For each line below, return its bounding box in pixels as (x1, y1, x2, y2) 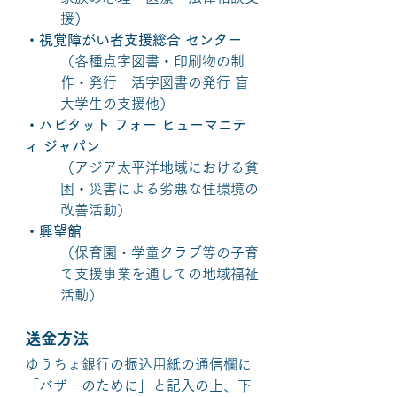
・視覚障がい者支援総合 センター (25, 33, 242, 47)
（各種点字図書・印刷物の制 (60, 54, 245, 68)
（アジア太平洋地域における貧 (60, 160, 259, 175)
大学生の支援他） (60, 97, 174, 111)
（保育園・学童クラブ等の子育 (60, 245, 259, 260)
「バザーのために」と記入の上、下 (25, 378, 252, 393)
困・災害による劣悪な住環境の (60, 182, 259, 196)
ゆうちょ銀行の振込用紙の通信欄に (25, 357, 252, 371)
